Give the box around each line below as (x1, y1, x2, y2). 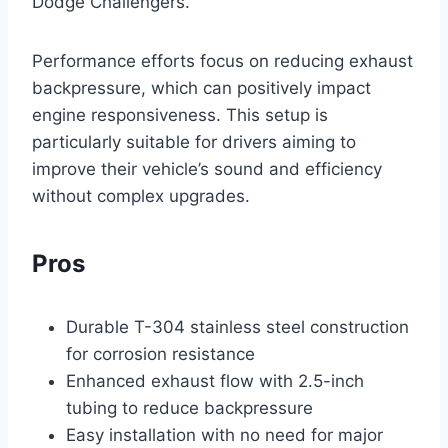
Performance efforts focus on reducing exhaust (32, 50, 413, 71)
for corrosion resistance (66, 343, 255, 364)
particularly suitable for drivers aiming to (32, 131, 356, 152)
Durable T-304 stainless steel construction (66, 316, 409, 337)
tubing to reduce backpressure (66, 397, 313, 418)
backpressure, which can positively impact (32, 77, 371, 98)
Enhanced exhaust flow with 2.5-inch (66, 370, 364, 391)
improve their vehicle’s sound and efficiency (32, 158, 382, 179)
